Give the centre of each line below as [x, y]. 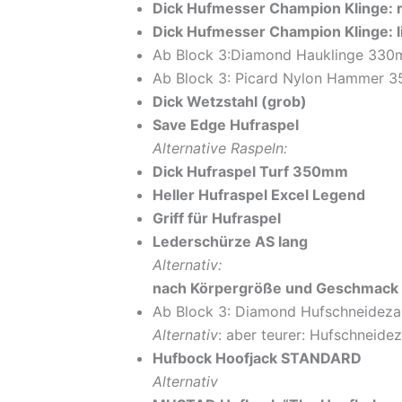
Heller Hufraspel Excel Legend [259, 194]
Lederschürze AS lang [230, 241]
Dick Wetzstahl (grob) [230, 101]
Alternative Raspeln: [220, 148]
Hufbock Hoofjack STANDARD [257, 358]
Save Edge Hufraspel [226, 124]
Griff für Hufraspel [217, 218]
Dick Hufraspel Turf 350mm [250, 171]
